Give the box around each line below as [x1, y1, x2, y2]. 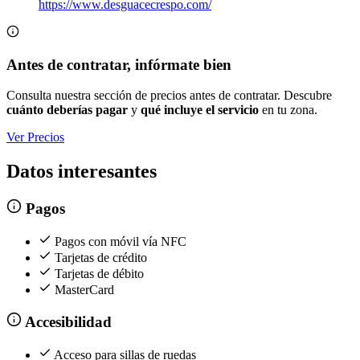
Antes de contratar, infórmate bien [6, 55, 231, 73]
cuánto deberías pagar [6, 103, 128, 117]
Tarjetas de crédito [55, 250, 147, 264]
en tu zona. [259, 103, 317, 117]
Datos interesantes [6, 161, 157, 182]
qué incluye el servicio [141, 103, 259, 117]
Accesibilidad [21, 313, 112, 331]
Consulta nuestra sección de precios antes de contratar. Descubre [6, 88, 332, 103]
